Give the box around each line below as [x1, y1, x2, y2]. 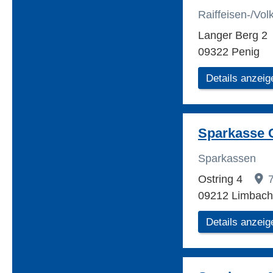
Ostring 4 [198, 173, 246, 186]
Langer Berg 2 [198, 29, 271, 42]
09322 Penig [198, 46, 260, 58]
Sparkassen [198, 152, 256, 165]
